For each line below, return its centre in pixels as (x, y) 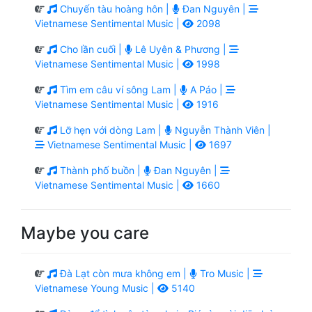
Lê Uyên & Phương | (181, 49)
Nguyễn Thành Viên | (221, 130)
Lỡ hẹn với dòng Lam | (111, 130)
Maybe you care (85, 233)
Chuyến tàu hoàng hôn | (115, 8)
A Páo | (206, 89)
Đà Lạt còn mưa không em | (123, 273)
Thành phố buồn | (100, 170)
